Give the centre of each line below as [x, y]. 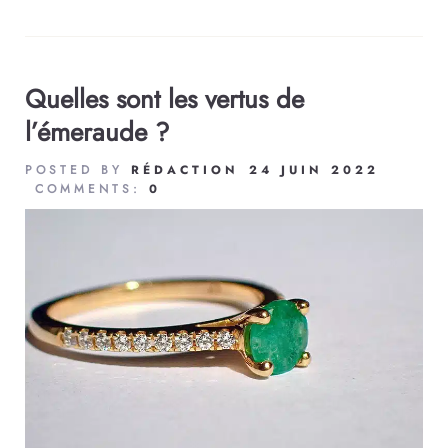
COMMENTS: [92, 189]
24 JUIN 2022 [314, 170]
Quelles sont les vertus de [164, 99]
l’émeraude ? [97, 132]
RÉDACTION [185, 170]
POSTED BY [78, 170]
